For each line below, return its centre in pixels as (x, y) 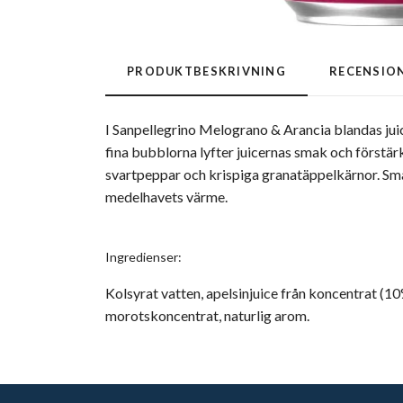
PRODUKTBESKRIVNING (207, 71)
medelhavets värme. (166, 196)
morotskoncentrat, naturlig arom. (207, 315)
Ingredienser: (145, 256)
